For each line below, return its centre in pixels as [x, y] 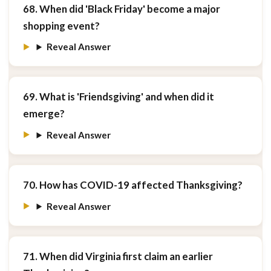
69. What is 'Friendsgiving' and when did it [118, 97]
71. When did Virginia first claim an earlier [118, 256]
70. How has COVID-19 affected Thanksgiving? [132, 185]
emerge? [44, 114]
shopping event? [61, 25]
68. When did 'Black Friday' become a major [121, 8]
